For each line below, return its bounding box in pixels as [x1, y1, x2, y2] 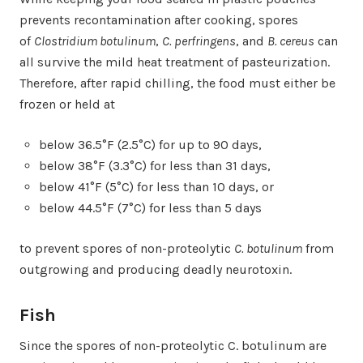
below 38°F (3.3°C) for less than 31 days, [39, 157, 271, 173]
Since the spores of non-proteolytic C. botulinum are [19, 337, 327, 353]
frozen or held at [19, 96, 115, 112]
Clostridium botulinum [34, 32, 156, 49]
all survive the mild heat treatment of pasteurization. [19, 53, 330, 70]
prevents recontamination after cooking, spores [19, 11, 298, 28]
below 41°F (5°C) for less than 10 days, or [39, 178, 274, 194]
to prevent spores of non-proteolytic [19, 240, 234, 256]
